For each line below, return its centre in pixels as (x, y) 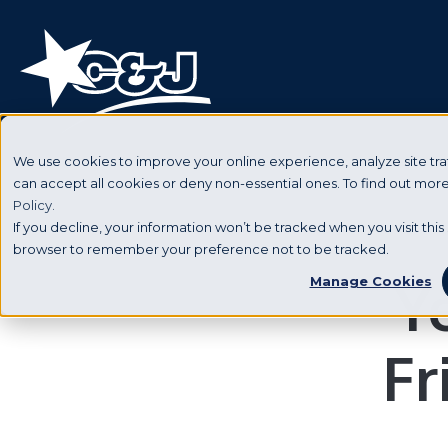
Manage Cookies (370, 281)
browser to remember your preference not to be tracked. (201, 249)
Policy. (34, 205)
